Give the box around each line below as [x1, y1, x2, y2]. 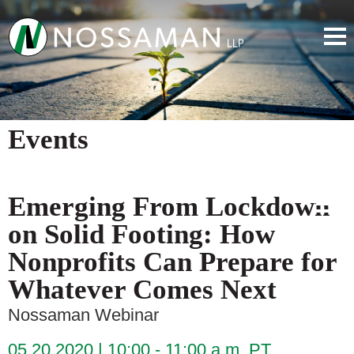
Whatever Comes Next [8, 273, 277, 305]
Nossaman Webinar [8, 304, 159, 325]
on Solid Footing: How [8, 218, 275, 250]
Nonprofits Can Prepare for [8, 246, 337, 277]
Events [8, 123, 88, 155]
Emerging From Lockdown [8, 190, 330, 222]
